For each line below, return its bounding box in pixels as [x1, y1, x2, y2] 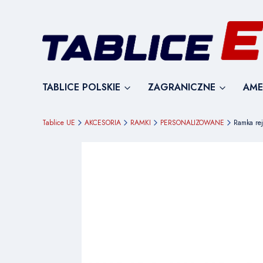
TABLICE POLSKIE [42, 80, 120, 95]
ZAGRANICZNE [148, 80, 215, 95]
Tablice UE [42, 117, 75, 129]
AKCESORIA [85, 117, 121, 129]
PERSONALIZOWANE [160, 117, 224, 129]
